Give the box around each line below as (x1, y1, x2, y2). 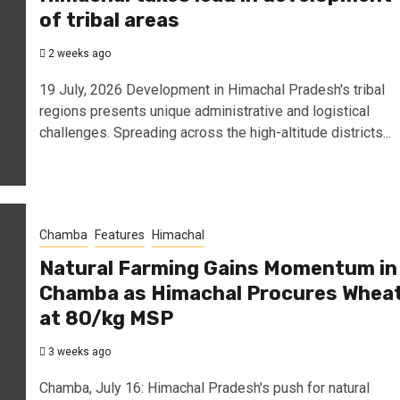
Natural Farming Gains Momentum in (38, 255, 397, 280)
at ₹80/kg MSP (38, 305, 173, 330)
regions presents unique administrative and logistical (38, 102, 370, 120)
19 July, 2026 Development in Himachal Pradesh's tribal (38, 80, 385, 98)
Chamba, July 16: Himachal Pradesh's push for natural (38, 379, 370, 396)
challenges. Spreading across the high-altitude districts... (38, 123, 391, 141)
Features (94, 227, 145, 242)
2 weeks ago (45, 46, 111, 60)
